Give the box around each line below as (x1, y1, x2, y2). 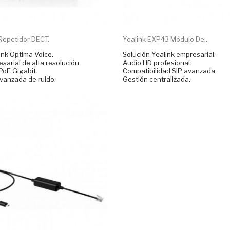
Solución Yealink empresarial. (122, 50, 216, 59)
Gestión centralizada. (122, 74, 190, 83)
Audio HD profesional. (122, 58, 191, 67)
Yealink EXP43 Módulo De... (122, 34, 209, 43)
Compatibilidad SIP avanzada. (122, 66, 217, 75)
